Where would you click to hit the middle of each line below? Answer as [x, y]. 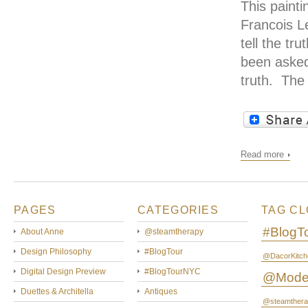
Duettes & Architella [57, 291]
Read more [262, 154]
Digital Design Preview [63, 272]
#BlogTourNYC [173, 272]
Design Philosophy [56, 252]
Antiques [161, 291]
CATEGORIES [178, 210]
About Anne [42, 232]
